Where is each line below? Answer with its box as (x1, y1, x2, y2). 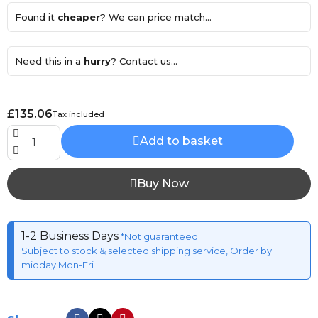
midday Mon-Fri (21, 258, 94, 270)
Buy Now (136, 176, 189, 190)
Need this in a (15, 55, 84, 67)
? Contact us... (111, 55, 177, 67)
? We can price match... (100, 11, 212, 23)
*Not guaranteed (119, 230, 198, 242)
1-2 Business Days (21, 229, 119, 243)
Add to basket (139, 133, 223, 148)
